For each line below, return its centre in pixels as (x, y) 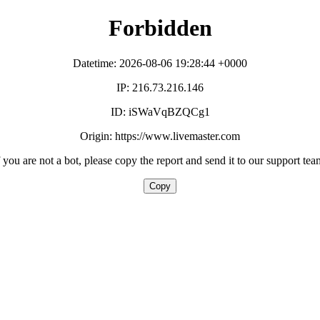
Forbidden (160, 28)
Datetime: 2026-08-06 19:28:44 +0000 (160, 63)
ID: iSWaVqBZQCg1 (160, 111)
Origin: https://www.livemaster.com (160, 136)
